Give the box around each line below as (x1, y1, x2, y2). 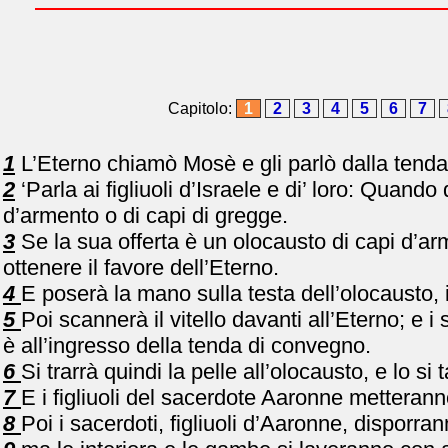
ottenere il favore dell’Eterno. (3, 255, 279, 280)
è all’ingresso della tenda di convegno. (3, 333, 371, 358)
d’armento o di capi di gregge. (3, 203, 288, 228)
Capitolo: (168, 100, 236, 117)
